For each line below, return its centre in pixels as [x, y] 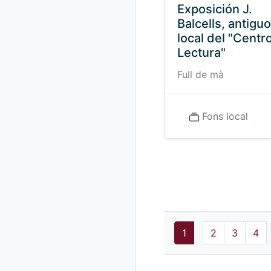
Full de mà [201, 74]
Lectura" [201, 53]
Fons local [225, 116]
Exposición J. [215, 9]
